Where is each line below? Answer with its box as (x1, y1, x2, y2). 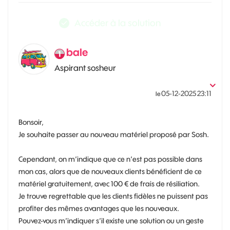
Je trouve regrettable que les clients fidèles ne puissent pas (18, 191, 208, 201)
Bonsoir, (18, 118, 44, 127)
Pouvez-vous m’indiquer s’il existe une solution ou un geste (18, 216, 204, 225)
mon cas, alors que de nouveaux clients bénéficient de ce (18, 167, 202, 176)
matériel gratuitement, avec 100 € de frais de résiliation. (18, 179, 200, 188)
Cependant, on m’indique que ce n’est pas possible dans (18, 155, 202, 164)
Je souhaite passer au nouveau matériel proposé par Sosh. (18, 130, 209, 139)
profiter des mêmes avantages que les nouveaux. (18, 204, 182, 213)
